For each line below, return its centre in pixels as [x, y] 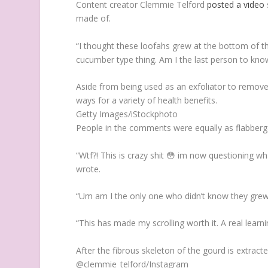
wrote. [89, 169]
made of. [94, 19]
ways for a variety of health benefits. [147, 100]
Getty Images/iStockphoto [127, 114]
